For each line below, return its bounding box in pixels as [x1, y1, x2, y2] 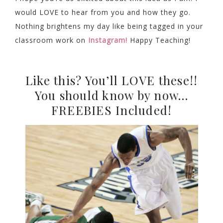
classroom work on [15, 35, 88, 45]
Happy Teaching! [130, 35, 191, 45]
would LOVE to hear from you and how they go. [15, 7, 191, 17]
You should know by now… [34, 87, 189, 104]
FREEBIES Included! [51, 102, 172, 118]
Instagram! [88, 35, 127, 45]
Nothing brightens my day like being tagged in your [15, 21, 203, 31]
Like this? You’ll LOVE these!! [25, 72, 198, 89]
